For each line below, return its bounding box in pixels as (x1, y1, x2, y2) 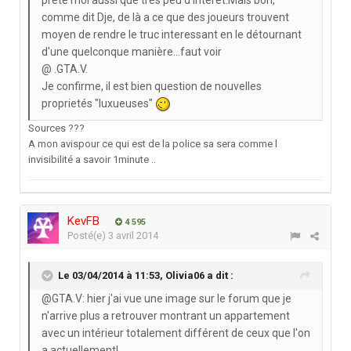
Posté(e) (67, 230, 108, 242)
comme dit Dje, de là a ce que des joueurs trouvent (42, 10, 289, 24)
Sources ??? (28, 122, 85, 134)
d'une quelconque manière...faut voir (42, 45, 222, 58)
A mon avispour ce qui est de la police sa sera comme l (28, 138, 277, 150)
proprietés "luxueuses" (42, 96, 155, 110)
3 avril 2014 (108, 230, 158, 242)
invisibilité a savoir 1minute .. (28, 154, 156, 165)
